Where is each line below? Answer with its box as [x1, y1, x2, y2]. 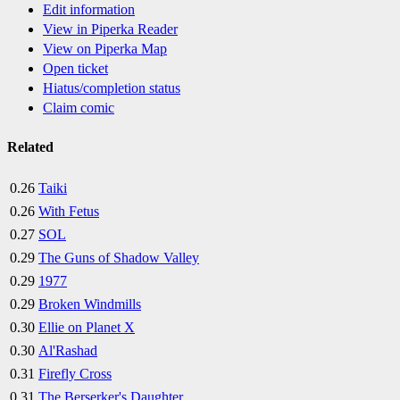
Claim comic [43, 100, 114, 116]
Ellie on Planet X [38, 319, 135, 335]
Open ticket [43, 61, 108, 77]
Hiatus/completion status [43, 80, 180, 96]
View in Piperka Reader [43, 21, 178, 37]
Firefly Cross [38, 365, 112, 381]
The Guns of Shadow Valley [38, 249, 199, 265]
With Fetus [38, 203, 99, 219]
